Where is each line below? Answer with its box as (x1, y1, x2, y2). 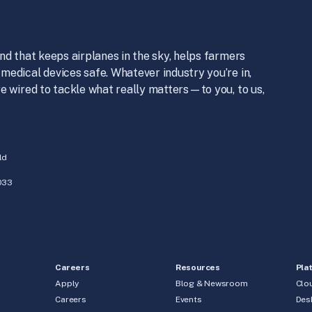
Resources (175, 262, 220, 272)
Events (175, 294, 202, 304)
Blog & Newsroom (175, 278, 248, 288)
